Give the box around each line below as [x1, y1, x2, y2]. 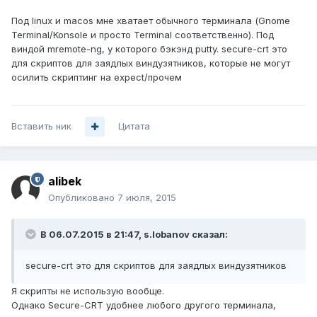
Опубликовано [48, 192, 117, 204]
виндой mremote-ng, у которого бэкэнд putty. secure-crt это [11, 43, 287, 55]
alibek [48, 174, 81, 189]
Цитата [118, 120, 150, 132]
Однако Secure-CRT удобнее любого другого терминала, [11, 299, 276, 311]
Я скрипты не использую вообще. [11, 285, 164, 297]
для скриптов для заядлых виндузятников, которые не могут [11, 57, 290, 69]
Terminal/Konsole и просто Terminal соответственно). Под [11, 29, 274, 41]
